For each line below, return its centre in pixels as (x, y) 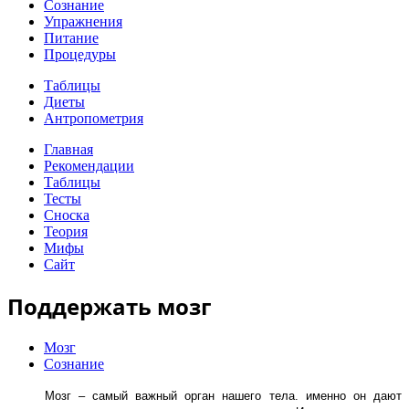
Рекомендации (89, 166)
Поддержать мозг (109, 306)
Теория (66, 231)
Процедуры (80, 54)
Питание (71, 38)
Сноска (67, 215)
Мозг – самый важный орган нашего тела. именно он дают (204, 395)
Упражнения (83, 21)
